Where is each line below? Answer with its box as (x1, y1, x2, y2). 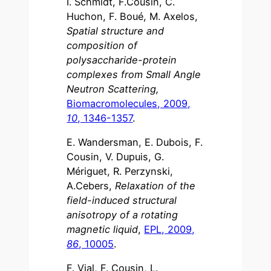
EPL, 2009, (144, 223, 195, 236)
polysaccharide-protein (67, 53, 177, 66)
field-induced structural (67, 194, 177, 207)
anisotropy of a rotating (67, 209, 178, 221)
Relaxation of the (112, 180, 196, 192)
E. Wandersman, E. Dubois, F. (67, 136, 203, 149)
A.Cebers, (67, 180, 113, 192)
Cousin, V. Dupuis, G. (67, 151, 165, 163)
